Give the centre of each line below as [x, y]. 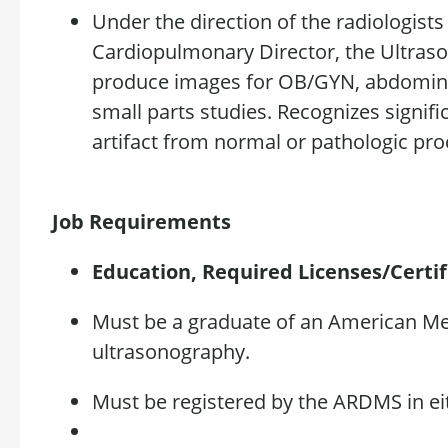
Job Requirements [141, 221]
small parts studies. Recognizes [238, 111]
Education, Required [195, 271]
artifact [125, 141]
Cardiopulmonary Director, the [236, 51]
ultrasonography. [173, 351]
